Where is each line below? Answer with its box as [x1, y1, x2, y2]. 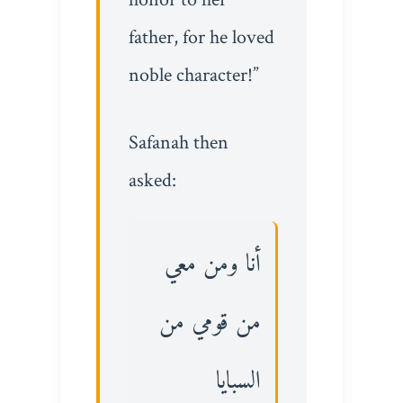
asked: [128, 167, 176, 194]
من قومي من [159, 301, 262, 345]
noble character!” [128, 61, 259, 88]
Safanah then [128, 130, 228, 157]
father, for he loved [128, 23, 274, 50]
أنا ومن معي [165, 243, 262, 287]
